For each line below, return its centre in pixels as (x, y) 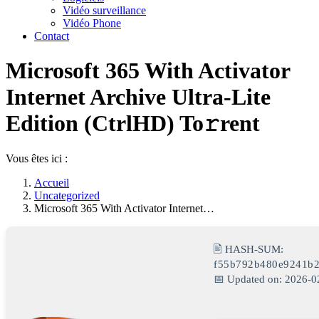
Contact (52, 36)
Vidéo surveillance (104, 10)
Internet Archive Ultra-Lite (138, 97)
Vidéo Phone (92, 23)
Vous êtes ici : (37, 158)
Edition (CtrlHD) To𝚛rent (133, 124)
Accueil (52, 182)
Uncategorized (67, 195)
